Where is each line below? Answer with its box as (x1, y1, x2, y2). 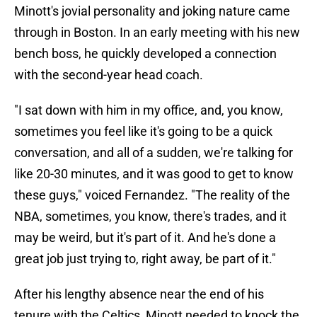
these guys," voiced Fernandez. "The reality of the (14, 188, 290, 203)
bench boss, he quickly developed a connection (14, 46, 277, 62)
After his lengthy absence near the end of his (14, 287, 264, 302)
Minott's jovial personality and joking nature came (14, 4, 290, 19)
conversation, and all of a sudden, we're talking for (14, 145, 293, 161)
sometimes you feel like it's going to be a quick (14, 124, 272, 139)
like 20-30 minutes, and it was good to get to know (14, 166, 294, 182)
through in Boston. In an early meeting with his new (14, 25, 300, 40)
